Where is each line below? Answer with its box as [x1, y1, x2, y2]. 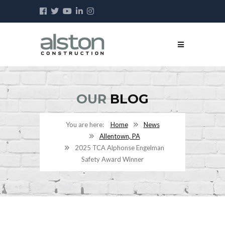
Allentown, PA [99, 132, 140, 141]
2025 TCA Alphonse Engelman [75, 144, 164, 152]
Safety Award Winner [81, 155, 144, 164]
